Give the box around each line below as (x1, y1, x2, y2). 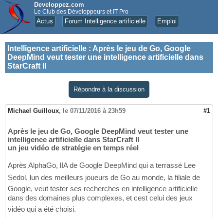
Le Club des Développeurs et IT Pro (34, 8, 128, 15)
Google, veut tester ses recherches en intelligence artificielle (8, 184, 198, 193)
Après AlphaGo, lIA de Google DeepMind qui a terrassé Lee (8, 161, 196, 170)
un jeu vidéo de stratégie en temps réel (8, 144, 139, 152)
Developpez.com (34, 1, 84, 8)
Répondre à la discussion (73, 86, 145, 93)
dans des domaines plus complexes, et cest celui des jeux (8, 194, 193, 202)
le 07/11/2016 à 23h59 (63, 107, 126, 115)
